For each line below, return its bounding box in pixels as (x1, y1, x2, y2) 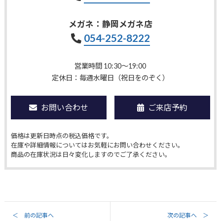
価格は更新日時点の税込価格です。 (10, 132, 113, 140)
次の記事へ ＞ (167, 212, 209, 220)
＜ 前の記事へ (12, 212, 54, 220)
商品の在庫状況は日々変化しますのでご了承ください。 (10, 150, 171, 159)
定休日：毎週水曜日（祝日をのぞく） (51, 74, 169, 82)
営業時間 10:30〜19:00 (74, 62, 147, 71)
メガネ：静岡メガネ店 (68, 19, 152, 30)
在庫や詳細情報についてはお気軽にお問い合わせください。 (10, 141, 184, 149)
